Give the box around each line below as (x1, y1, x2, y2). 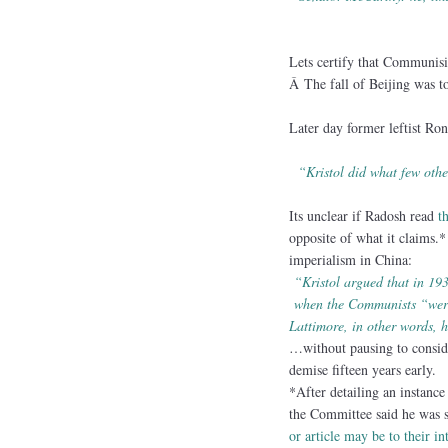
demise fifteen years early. (288, 359, 436, 379)
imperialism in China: (288, 249, 412, 269)
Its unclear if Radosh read (288, 205, 438, 225)
